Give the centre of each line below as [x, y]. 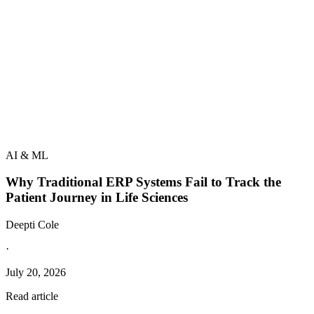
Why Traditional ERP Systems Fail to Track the [143, 182]
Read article [32, 296]
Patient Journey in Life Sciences [97, 198]
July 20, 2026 [36, 272]
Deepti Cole [32, 224]
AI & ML [27, 155]
